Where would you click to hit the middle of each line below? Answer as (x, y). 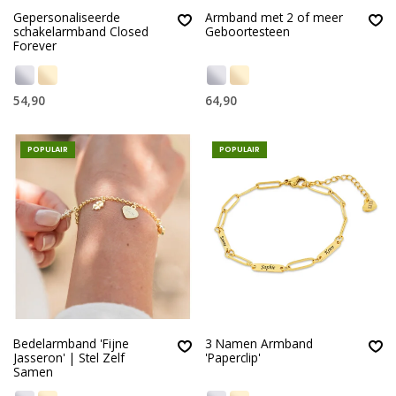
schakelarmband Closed (81, 32)
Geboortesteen (247, 32)
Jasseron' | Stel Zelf (69, 357)
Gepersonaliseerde (67, 18)
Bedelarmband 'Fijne (71, 343)
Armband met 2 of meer (274, 18)
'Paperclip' (232, 357)
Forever (35, 46)
